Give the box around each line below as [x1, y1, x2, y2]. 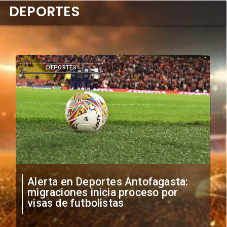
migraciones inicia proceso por [27, 185, 178, 199]
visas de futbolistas [27, 196, 124, 209]
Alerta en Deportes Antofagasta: [27, 175, 188, 188]
